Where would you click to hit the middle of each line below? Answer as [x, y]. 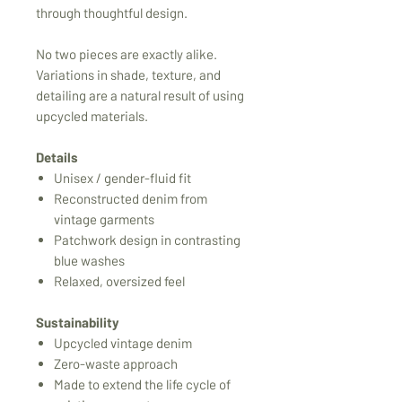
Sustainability [78, 323]
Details [57, 157]
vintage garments [104, 219]
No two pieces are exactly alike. [127, 54]
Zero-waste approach [116, 364]
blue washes [89, 261]
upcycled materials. [92, 116]
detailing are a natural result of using [140, 96]
